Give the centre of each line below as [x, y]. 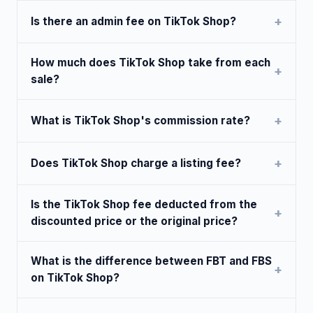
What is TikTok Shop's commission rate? [141, 120]
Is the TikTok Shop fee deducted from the [144, 204]
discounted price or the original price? [134, 221]
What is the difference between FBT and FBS [152, 261]
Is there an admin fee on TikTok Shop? [134, 21]
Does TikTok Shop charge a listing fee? [136, 163]
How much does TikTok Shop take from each [151, 62]
